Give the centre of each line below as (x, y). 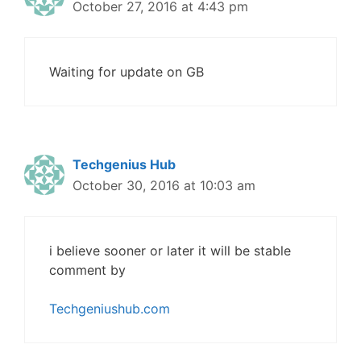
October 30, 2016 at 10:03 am (164, 185)
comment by (87, 270)
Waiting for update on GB (127, 72)
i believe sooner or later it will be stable (170, 251)
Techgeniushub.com (110, 309)
